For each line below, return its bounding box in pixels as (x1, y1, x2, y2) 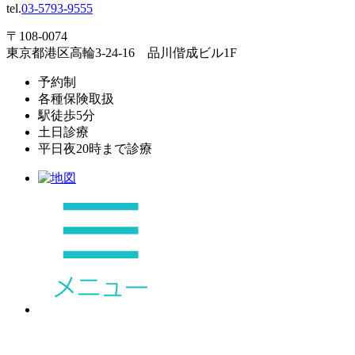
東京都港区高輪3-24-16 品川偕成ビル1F (6, 45, 237, 59)
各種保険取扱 (38, 91, 114, 105)
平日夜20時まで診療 (38, 141, 152, 155)
